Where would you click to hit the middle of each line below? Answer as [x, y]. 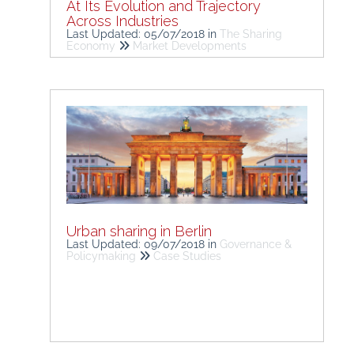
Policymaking [103, 256]
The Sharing [251, 34]
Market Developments [190, 45]
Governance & [256, 245]
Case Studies [187, 256]
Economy [91, 45]
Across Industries [122, 21]
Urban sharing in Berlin [139, 232]
